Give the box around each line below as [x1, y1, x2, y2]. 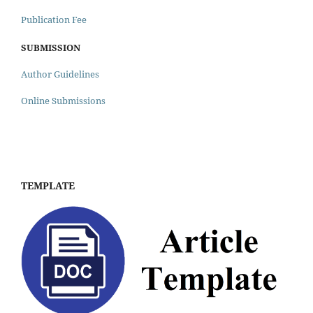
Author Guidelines [21, 68, 99, 81]
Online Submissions [21, 94, 105, 108]
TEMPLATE [21, 179, 75, 193]
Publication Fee [21, 13, 87, 27]
